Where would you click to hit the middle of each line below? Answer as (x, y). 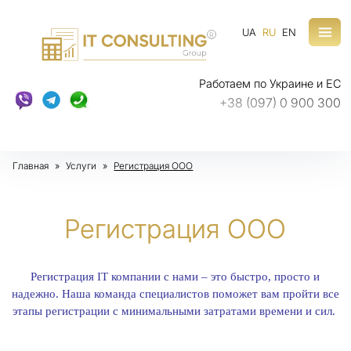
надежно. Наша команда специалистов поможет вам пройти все (175, 294)
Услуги (81, 166)
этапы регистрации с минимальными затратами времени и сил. (175, 311)
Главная (31, 166)
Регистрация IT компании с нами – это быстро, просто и (175, 277)
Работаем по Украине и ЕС (270, 83)
